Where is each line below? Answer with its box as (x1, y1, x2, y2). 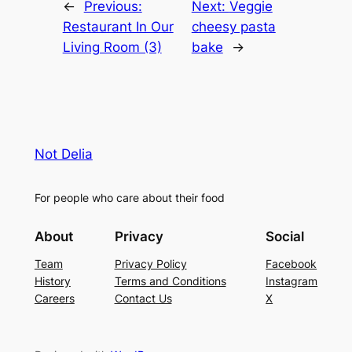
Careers (34, 291, 75, 305)
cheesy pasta (191, 18, 276, 35)
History (34, 273, 71, 288)
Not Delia (34, 146, 93, 163)
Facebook (266, 256, 317, 270)
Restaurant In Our (62, 18, 174, 35)
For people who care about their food (34, 190, 225, 204)
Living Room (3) (62, 38, 162, 55)
